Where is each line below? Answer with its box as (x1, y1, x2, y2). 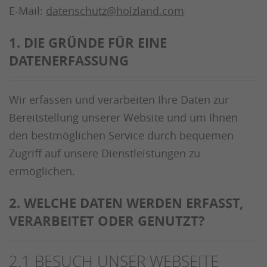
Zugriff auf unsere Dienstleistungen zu (9, 146, 200, 160)
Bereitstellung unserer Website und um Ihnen (9, 110, 238, 125)
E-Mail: (9, 4, 46, 18)
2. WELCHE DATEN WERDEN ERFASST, (9, 194, 243, 212)
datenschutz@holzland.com (46, 4, 184, 18)
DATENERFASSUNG (9, 51, 129, 70)
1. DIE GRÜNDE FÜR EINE (9, 33, 167, 52)
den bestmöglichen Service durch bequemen (9, 128, 234, 142)
